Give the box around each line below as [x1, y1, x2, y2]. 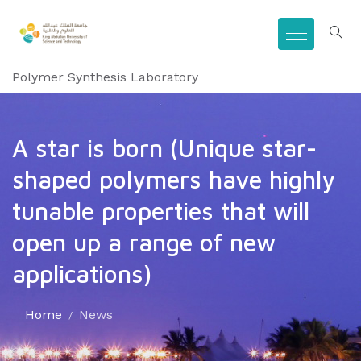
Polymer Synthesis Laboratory [12, 69, 198, 85]
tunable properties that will [12, 197, 309, 225]
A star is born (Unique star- [12, 134, 317, 162]
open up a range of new [12, 228, 276, 256]
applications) [12, 259, 151, 288]
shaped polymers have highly [12, 165, 335, 193]
